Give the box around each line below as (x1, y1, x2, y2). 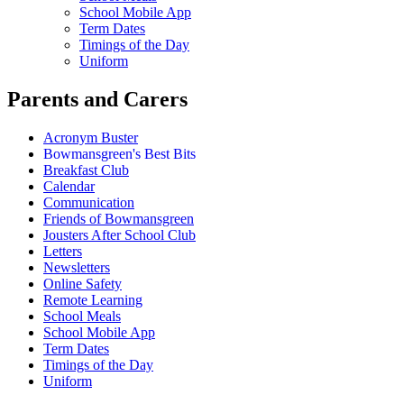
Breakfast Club (43, 162, 129, 179)
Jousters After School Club (43, 227, 196, 243)
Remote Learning (43, 292, 142, 308)
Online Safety (43, 276, 122, 292)
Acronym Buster (43, 130, 138, 146)
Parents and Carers (7, 87, 188, 112)
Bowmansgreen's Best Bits (43, 146, 196, 162)
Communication (43, 195, 134, 211)
